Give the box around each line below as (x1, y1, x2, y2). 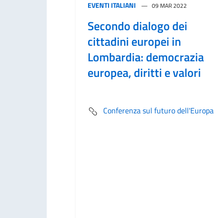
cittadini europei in (88, 33, 181, 50)
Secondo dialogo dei (88, 17, 187, 35)
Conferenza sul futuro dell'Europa (103, 105, 214, 116)
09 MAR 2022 (152, 1, 187, 10)
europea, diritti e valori (88, 64, 201, 81)
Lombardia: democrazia (88, 48, 204, 66)
